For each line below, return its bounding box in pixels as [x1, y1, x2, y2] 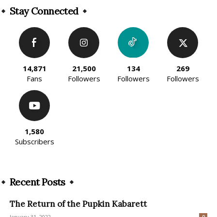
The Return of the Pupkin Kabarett [10, 199, 149, 210]
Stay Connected [10, 5, 78, 17]
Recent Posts [10, 176, 65, 188]
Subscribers [15, 137, 54, 147]
